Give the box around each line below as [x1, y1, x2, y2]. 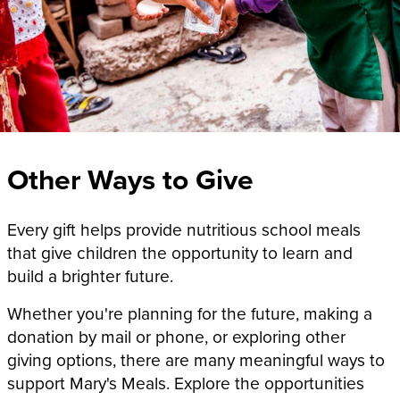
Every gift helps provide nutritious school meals [7, 216, 361, 241]
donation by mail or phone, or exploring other [7, 323, 346, 348]
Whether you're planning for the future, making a [7, 300, 372, 325]
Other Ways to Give [7, 158, 254, 201]
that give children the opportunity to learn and [7, 239, 353, 264]
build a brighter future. [7, 262, 173, 287]
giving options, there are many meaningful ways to [7, 346, 385, 371]
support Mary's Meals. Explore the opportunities [7, 370, 364, 395]
